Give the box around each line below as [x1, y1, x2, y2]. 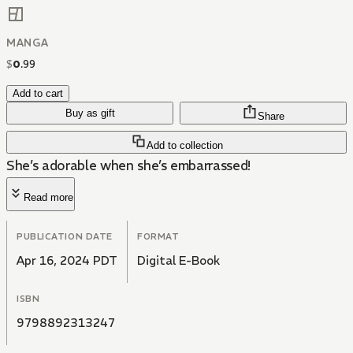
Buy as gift [65, 107, 115, 120]
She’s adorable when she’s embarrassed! [6, 157, 251, 175]
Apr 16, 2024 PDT [17, 253, 117, 269]
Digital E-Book [137, 253, 220, 269]
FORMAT [137, 231, 180, 243]
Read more [24, 191, 73, 204]
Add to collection [146, 139, 223, 152]
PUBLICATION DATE [17, 231, 113, 243]
